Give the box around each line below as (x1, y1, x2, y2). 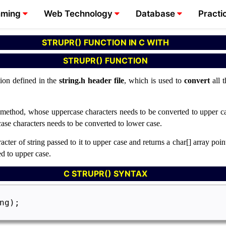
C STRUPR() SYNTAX (63, 168, 147, 179)
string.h (59, 76, 86, 85)
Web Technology (44, 9, 115, 19)
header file (88, 76, 125, 85)
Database (136, 9, 178, 19)
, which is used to (124, 76, 184, 85)
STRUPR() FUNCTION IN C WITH (41, 37, 169, 48)
